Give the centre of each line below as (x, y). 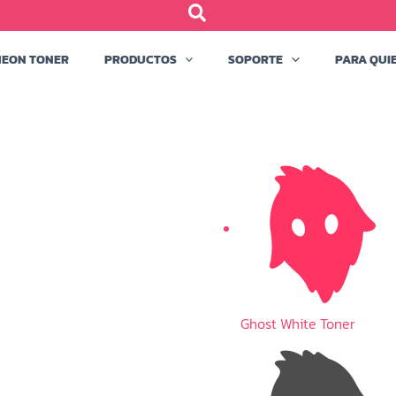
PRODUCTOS (141, 59)
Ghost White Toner (298, 323)
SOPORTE (256, 59)
